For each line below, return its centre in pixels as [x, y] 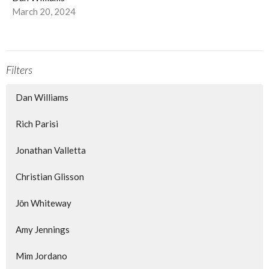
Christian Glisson [50, 176]
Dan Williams [42, 97]
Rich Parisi [37, 123]
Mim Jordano [41, 255]
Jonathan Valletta [51, 150]
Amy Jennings [43, 229]
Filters [19, 70]
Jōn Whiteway [44, 203]
